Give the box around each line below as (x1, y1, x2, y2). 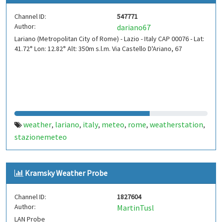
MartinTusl (117, 203, 154, 213)
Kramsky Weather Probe (25, 168, 108, 178)
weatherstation (150, 119, 203, 129)
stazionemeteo (14, 132, 67, 142)
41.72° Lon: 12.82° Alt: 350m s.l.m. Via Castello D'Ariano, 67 (14, 44, 182, 53)
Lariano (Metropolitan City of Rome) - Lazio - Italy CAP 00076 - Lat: (14, 34, 204, 43)
